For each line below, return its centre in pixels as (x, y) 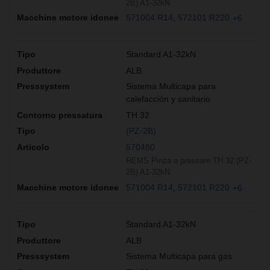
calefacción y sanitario (168, 99)
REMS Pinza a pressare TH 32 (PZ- (189, 161)
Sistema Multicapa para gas (179, 256)
